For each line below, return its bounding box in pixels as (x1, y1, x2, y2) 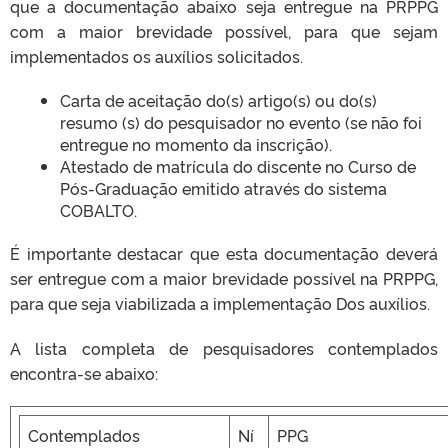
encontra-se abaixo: (10, 362, 158, 384)
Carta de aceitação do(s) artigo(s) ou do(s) (60, 89, 377, 111)
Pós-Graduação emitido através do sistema (60, 177, 387, 199)
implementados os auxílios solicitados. (10, 45, 303, 67)
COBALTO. (60, 199, 137, 221)
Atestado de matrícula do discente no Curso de (60, 155, 416, 177)
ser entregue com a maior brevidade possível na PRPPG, (10, 267, 438, 289)
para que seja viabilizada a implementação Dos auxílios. (10, 292, 430, 314)
